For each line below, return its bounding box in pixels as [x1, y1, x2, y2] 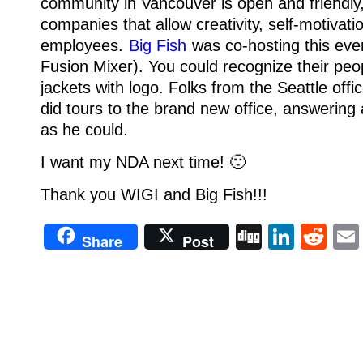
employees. [41, 36, 128, 54]
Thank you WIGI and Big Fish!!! [41, 186, 267, 203]
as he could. [41, 121, 128, 139]
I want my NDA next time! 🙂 [41, 153, 246, 171]
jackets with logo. [41, 79, 169, 96]
